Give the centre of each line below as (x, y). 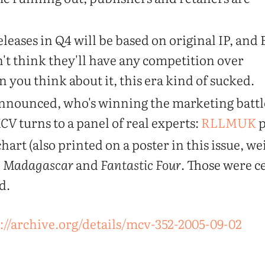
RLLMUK (229, 122)
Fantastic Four (141, 165)
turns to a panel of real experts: (109, 122)
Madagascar (38, 165)
